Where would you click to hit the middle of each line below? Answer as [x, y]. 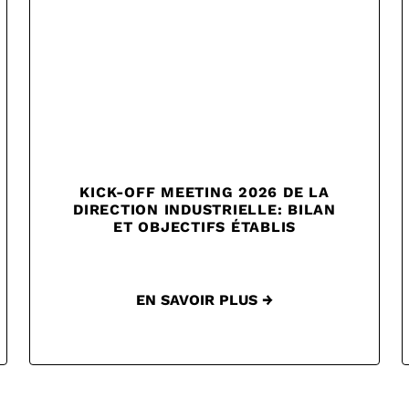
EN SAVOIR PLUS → [204, 300]
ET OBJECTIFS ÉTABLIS [204, 227]
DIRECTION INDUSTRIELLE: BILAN [204, 210]
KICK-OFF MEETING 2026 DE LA [204, 193]
